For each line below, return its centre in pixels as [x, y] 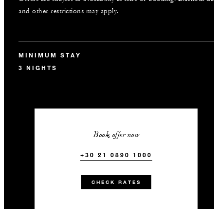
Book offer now [116, 135]
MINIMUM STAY [50, 55]
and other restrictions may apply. [69, 11]
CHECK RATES [116, 182]
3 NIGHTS [38, 68]
